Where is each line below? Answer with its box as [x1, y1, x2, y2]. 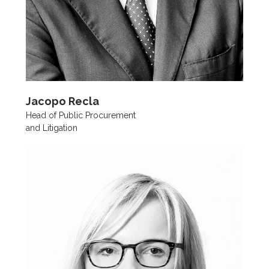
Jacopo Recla [25, 94, 99, 107]
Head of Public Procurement [25, 110, 136, 120]
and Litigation [25, 122, 77, 133]
